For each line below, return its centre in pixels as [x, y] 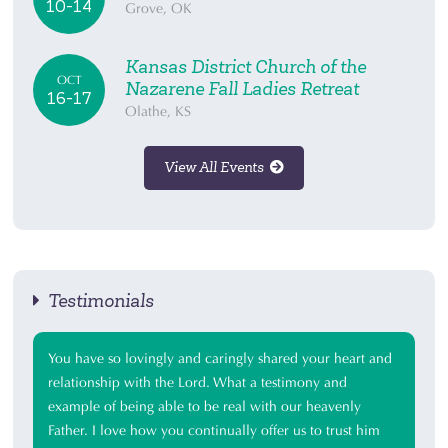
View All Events [217, 167]
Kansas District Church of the [246, 67]
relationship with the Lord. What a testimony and [198, 382]
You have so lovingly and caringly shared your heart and [220, 358]
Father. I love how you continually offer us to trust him [214, 430]
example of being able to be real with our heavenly [205, 406]
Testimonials [97, 301]
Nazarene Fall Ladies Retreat [242, 89]
